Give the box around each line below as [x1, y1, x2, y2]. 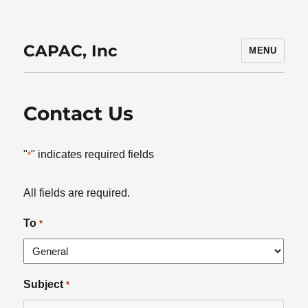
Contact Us [23, 102, 134, 125]
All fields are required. [23, 187, 131, 199]
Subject [23, 278, 64, 290]
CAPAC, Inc [23, 41, 118, 60]
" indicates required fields [31, 148, 155, 160]
